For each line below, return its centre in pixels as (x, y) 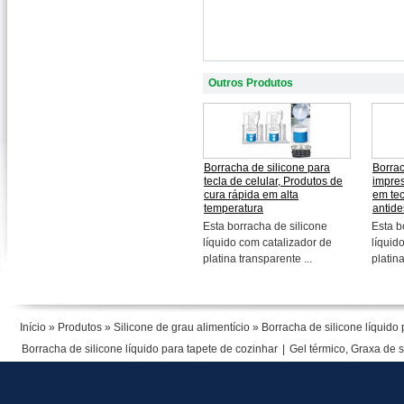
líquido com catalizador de (267, 243)
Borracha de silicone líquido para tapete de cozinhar (150, 349)
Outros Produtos (251, 83)
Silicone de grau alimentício (182, 327)
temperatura (234, 208)
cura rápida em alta (251, 195)
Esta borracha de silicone (265, 226)
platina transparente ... (257, 259)
